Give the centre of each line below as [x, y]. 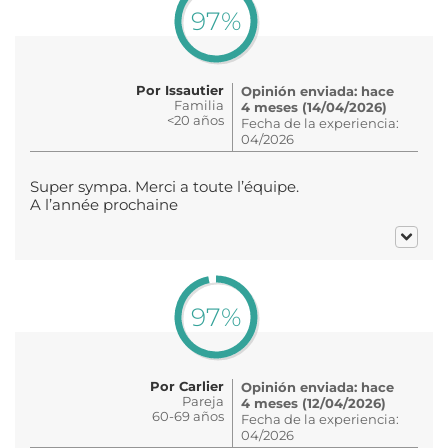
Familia [199, 104]
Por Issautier [180, 89]
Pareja [203, 400]
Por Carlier [187, 385]
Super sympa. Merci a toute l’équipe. [164, 186]
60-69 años [188, 415]
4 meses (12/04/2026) [313, 402]
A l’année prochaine [104, 204]
